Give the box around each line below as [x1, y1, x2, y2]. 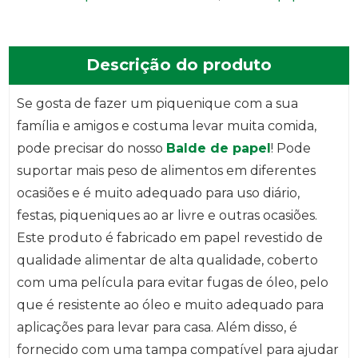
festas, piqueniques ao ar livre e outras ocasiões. [16, 207, 317, 223]
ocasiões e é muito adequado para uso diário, [16, 185, 300, 201]
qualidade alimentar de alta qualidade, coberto [16, 252, 318, 268]
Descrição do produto [86, 55, 272, 75]
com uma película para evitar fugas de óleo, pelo [16, 274, 328, 290]
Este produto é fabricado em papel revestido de [16, 229, 323, 245]
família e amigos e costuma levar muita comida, [16, 117, 316, 133]
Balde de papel [165, 140, 271, 156]
